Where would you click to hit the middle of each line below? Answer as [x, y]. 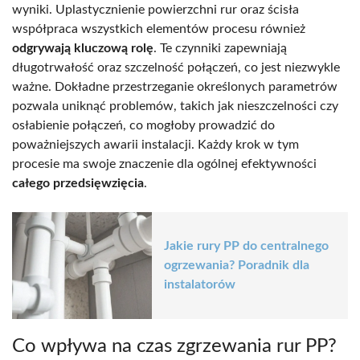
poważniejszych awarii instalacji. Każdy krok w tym [155, 144]
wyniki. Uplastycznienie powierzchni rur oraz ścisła [155, 9]
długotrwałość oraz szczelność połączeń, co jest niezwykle [176, 67]
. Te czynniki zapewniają [220, 48]
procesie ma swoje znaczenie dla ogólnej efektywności [164, 164]
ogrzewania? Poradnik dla [237, 266]
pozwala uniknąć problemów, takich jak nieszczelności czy [175, 106]
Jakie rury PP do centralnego [246, 246]
